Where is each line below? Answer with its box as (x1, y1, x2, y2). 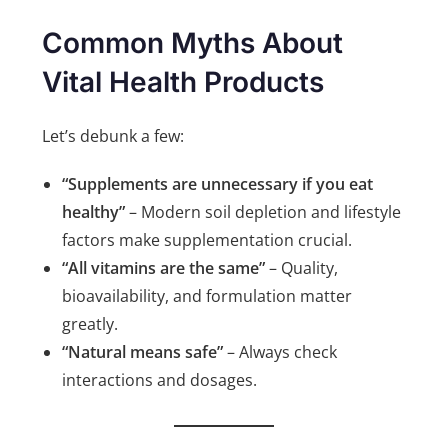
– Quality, (265, 257, 339, 280)
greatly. (62, 313, 119, 336)
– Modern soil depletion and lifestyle (125, 201, 402, 224)
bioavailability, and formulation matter (62, 285, 353, 308)
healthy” (62, 201, 126, 224)
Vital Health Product (42, 65, 310, 100)
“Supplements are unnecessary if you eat (62, 173, 374, 196)
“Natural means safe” (62, 341, 224, 364)
